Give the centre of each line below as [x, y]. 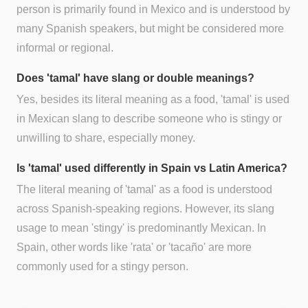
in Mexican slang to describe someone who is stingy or [149, 118]
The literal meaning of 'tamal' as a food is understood [144, 190]
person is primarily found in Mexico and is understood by [153, 9]
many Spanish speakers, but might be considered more [150, 28]
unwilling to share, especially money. [106, 137]
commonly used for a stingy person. [102, 267]
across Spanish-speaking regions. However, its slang [145, 209]
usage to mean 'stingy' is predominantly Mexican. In [141, 228]
